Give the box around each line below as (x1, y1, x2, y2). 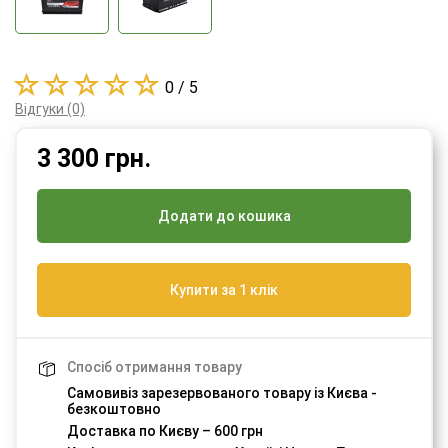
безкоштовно (67, 401, 161, 418)
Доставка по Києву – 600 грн (67, 423, 263, 440)
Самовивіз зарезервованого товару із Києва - (67, 385, 377, 402)
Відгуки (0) (15, 101, 85, 118)
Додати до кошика (157, 208, 291, 225)
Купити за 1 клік (170, 282, 278, 299)
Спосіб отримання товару (67, 359, 242, 376)
